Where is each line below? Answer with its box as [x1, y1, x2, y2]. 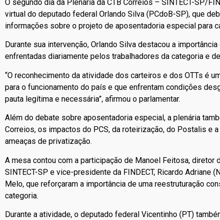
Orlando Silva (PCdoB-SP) [99, 9, 189, 19]
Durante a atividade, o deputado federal [5, 209, 141, 219]
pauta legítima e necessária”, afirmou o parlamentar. [5, 94, 180, 104]
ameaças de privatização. [5, 137, 92, 146]
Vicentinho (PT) [141, 209, 194, 219]
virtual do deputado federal [5, 9, 99, 19]
